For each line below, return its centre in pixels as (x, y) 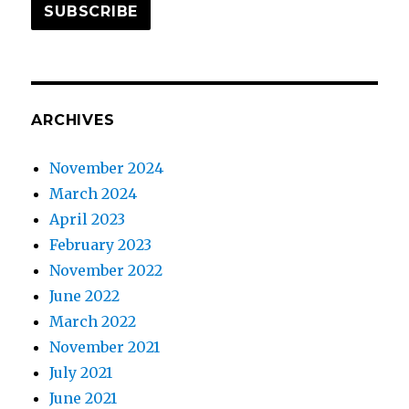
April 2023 (88, 220)
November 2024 (107, 168)
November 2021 (105, 347)
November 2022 (106, 271)
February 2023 (101, 245)
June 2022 (85, 296)
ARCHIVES (73, 121)
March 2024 (94, 194)
